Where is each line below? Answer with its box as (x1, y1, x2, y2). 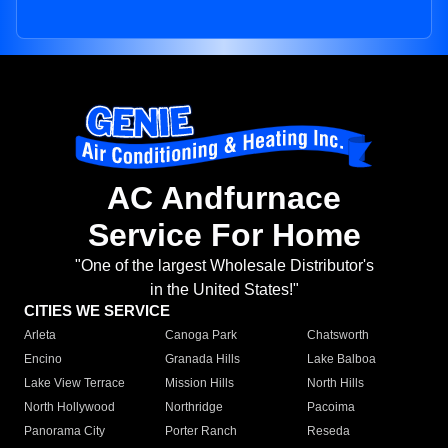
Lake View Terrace (24, 376, 125, 391)
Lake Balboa (306, 352, 376, 367)
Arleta (24, 328, 56, 343)
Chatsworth (306, 328, 369, 343)
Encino (24, 352, 62, 367)
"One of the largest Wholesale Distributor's (74, 257, 374, 275)
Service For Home (87, 217, 361, 254)
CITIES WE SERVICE (24, 302, 170, 320)
